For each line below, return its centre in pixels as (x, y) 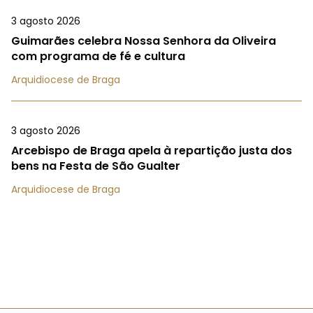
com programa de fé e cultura (98, 56)
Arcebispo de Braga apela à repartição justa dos (152, 150)
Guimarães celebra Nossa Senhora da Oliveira (144, 41)
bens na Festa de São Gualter (96, 166)
